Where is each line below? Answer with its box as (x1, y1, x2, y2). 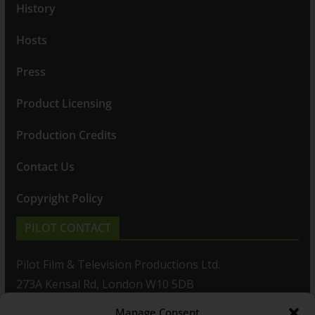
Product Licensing (15, 96, 112, 112)
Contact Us (15, 159, 75, 175)
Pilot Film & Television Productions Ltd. (15, 257, 220, 273)
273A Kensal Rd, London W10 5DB (15, 276, 194, 292)
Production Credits (15, 127, 117, 143)
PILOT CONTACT (24, 220, 111, 236)
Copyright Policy (15, 191, 103, 207)
